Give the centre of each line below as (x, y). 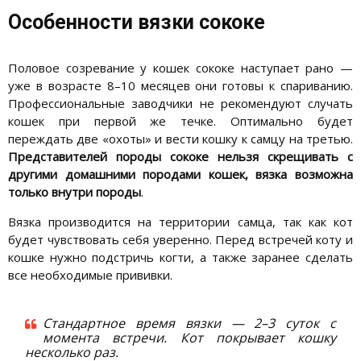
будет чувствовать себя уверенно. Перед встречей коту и (180, 240)
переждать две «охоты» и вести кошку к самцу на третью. (180, 139)
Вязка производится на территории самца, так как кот (180, 222)
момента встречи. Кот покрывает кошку (189, 338)
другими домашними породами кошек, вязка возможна (180, 174)
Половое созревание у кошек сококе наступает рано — (180, 68)
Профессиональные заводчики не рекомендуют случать (180, 104)
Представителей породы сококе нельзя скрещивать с (180, 157)
